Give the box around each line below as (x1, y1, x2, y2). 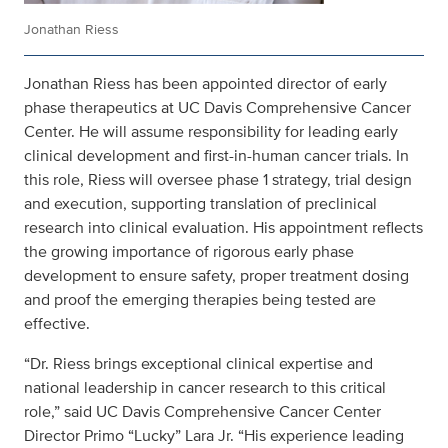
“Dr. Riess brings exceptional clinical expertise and (24, 352, 373, 376)
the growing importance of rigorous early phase (24, 240, 354, 264)
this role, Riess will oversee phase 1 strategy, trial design (24, 168, 412, 192)
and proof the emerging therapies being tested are (24, 288, 376, 312)
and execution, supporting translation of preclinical (24, 192, 377, 216)
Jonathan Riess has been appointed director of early (24, 72, 387, 96)
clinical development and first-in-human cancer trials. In (24, 144, 409, 168)
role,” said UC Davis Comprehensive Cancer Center (24, 400, 381, 424)
